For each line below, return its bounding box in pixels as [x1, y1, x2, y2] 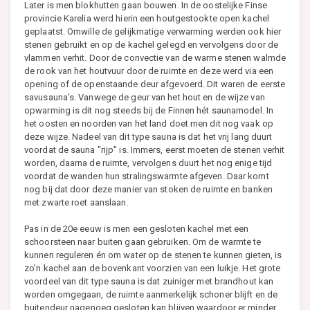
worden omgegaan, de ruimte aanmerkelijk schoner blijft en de [24, 289, 278, 300]
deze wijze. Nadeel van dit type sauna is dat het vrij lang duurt [24, 131, 273, 143]
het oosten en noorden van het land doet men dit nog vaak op [24, 118, 273, 129]
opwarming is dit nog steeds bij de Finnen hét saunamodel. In [24, 105, 274, 116]
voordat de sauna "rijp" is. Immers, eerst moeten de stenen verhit [24, 145, 285, 156]
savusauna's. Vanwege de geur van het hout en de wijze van [24, 92, 265, 103]
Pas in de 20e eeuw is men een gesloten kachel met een [24, 224, 249, 235]
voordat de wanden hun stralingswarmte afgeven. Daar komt [24, 171, 269, 182]
